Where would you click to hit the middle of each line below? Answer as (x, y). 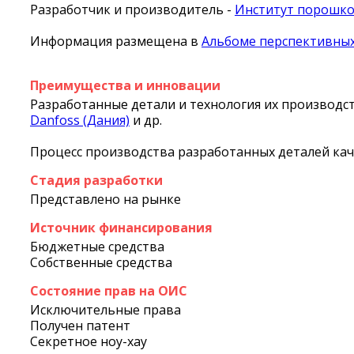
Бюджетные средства (97, 247)
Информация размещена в (116, 41)
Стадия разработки (96, 181)
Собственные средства (101, 263)
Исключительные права (105, 310)
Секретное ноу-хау (88, 342)
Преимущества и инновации (125, 86)
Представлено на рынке (105, 200)
